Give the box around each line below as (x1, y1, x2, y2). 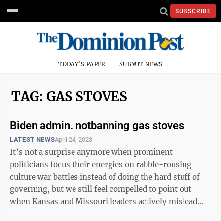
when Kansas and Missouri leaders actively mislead (10, 197, 197, 206)
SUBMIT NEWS (119, 61, 163, 68)
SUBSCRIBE (175, 7, 211, 15)
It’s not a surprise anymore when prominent (10, 147, 173, 157)
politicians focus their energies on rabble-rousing (10, 160, 191, 169)
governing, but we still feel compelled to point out (10, 184, 191, 194)
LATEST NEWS (10, 136, 55, 143)
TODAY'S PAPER (58, 61, 106, 68)
